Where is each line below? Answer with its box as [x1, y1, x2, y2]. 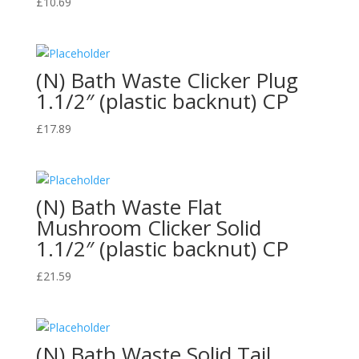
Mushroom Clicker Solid [35, 212, 261, 242]
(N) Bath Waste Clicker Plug [35, 65, 298, 95]
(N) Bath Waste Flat [35, 192, 222, 221]
